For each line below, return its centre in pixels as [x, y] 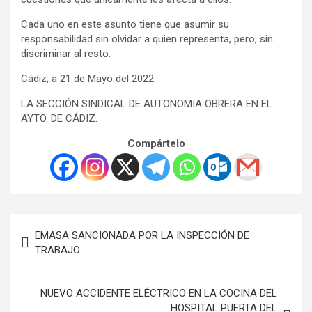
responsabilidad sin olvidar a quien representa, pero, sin [147, 39]
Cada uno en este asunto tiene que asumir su [125, 24]
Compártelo [156, 143]
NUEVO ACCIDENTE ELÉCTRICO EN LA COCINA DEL [159, 293]
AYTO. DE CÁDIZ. [59, 118]
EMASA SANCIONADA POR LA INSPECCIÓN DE [142, 235]
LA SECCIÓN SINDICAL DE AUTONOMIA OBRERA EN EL [147, 103]
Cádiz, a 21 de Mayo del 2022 [87, 78]
